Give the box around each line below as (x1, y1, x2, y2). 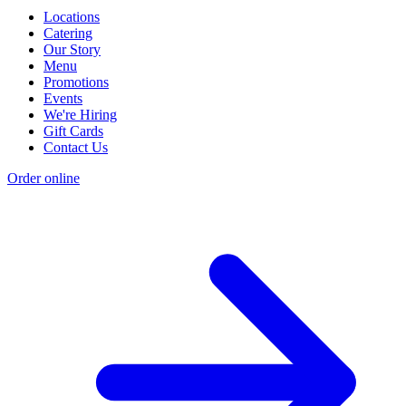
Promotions (43, 74, 109, 91)
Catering (43, 25, 92, 42)
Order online (7, 170, 80, 187)
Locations (43, 9, 100, 25)
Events (43, 91, 82, 107)
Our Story (43, 42, 101, 58)
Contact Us (43, 140, 108, 156)
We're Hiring (43, 107, 117, 123)
